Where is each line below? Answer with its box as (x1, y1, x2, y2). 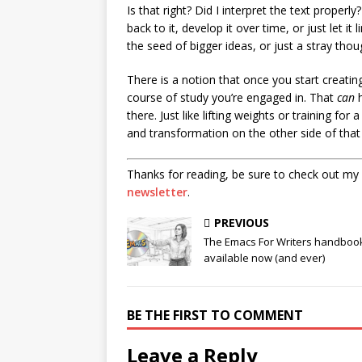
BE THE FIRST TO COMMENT (127, 306, 303, 325)
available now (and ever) (204, 250, 325, 266)
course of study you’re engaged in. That (127, 90, 337, 106)
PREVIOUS (214, 215, 269, 231)
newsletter (127, 184, 187, 200)
